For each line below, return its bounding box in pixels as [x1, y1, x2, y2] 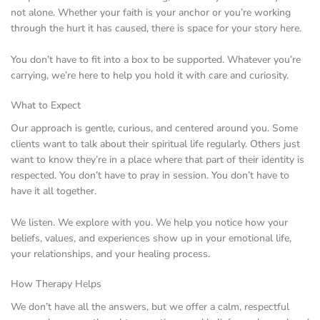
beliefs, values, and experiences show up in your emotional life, [11, 231, 291, 245]
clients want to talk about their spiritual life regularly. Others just [11, 136, 300, 151]
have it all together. [11, 184, 96, 198]
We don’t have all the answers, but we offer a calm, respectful [11, 299, 289, 314]
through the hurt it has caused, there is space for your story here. [11, 21, 301, 35]
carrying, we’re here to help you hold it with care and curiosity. [11, 68, 289, 82]
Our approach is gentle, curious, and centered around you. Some [11, 121, 298, 135]
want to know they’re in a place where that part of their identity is [11, 152, 304, 166]
